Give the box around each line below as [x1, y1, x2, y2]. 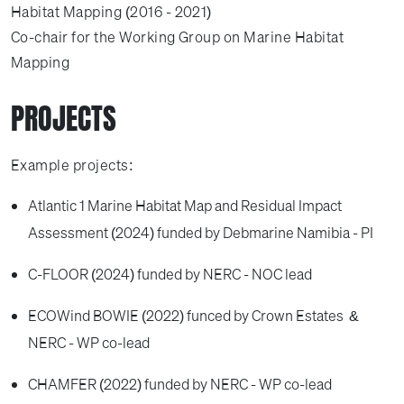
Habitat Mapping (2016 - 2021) [11, 2, 212, 22]
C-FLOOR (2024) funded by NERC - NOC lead [28, 264, 313, 284]
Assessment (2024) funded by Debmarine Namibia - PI [28, 223, 374, 243]
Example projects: [11, 155, 133, 175]
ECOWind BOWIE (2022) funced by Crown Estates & [28, 306, 360, 326]
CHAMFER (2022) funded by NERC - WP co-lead [28, 374, 333, 394]
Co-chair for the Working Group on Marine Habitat [11, 27, 344, 47]
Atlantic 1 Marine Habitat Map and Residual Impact [28, 196, 343, 216]
